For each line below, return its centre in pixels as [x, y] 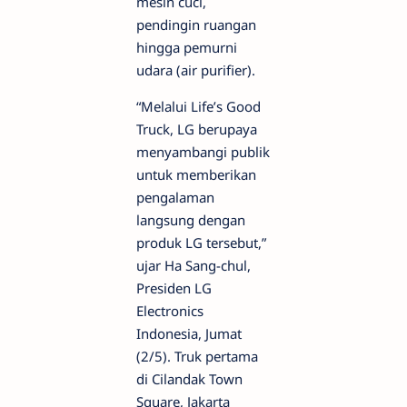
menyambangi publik [203, 152]
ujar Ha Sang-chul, [194, 265]
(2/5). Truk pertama [197, 356]
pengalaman [175, 197]
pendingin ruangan [196, 25]
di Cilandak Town [189, 379]
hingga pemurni [187, 47]
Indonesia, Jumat [189, 333]
